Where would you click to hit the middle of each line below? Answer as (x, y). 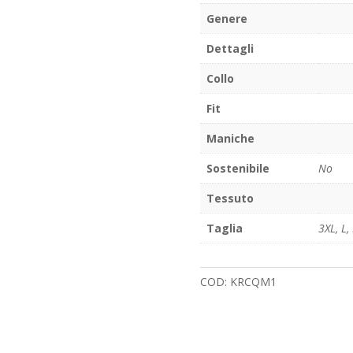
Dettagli (230, 48)
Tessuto (230, 198)
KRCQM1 (253, 281)
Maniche (230, 138)
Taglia (224, 228)
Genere (227, 19)
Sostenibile (238, 168)
